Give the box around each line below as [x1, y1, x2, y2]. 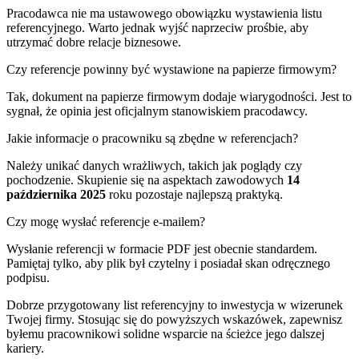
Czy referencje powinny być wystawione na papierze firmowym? [6, 62, 337, 76]
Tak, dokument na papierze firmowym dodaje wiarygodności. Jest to [6, 89, 352, 103]
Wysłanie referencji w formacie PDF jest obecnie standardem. [6, 241, 317, 256]
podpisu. [6, 270, 50, 284]
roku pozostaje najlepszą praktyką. [106, 187, 283, 201]
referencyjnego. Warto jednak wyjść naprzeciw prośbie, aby [6, 20, 309, 34]
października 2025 [6, 187, 106, 201]
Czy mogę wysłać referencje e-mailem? [6, 214, 205, 228]
